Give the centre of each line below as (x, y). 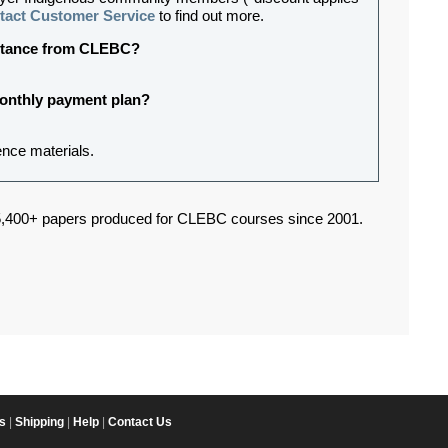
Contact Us (140, 422)
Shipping (39, 422)
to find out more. (209, 16)
